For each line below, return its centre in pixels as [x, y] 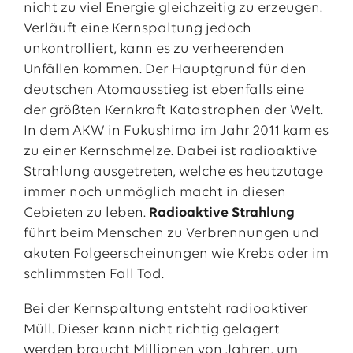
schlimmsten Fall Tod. [95, 275]
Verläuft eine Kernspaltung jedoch [137, 29]
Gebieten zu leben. [86, 213]
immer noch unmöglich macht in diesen [154, 193]
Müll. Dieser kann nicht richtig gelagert [151, 330]
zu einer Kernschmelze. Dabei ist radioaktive [170, 152]
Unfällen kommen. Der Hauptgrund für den [165, 70]
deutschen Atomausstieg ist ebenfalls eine [163, 90]
